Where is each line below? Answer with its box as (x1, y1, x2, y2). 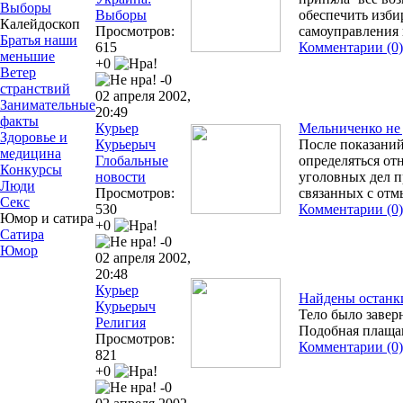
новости (95, 168, 146, 184)
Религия (95, 314, 146, 330)
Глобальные (95, 152, 168, 168)
